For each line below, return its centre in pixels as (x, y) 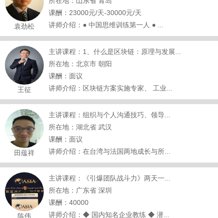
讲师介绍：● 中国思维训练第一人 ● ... (106, 25)
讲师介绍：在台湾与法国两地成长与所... (109, 151)
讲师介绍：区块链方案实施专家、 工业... (110, 88)
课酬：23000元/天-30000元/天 (95, 13)
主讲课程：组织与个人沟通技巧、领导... (109, 115)
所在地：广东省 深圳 (80, 190)
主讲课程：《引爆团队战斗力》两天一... (109, 178)
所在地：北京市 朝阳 (80, 64)
